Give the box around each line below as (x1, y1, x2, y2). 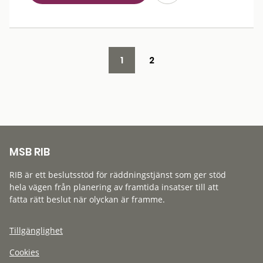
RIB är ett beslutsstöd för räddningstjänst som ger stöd (9, 169, 226, 180)
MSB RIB (9, 144, 50, 159)
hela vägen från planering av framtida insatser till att (9, 181, 218, 193)
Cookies (9, 247, 39, 258)
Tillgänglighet (9, 225, 63, 236)
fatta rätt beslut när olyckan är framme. (9, 194, 165, 205)
